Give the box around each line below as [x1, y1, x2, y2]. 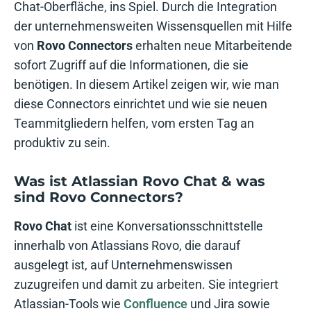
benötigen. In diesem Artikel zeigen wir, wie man [14, 77, 279, 92]
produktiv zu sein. [14, 135, 110, 151]
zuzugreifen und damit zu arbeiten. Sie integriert [14, 276, 278, 292]
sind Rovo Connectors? [14, 188, 183, 205]
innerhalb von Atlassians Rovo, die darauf [14, 237, 240, 253]
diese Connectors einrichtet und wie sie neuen [14, 96, 267, 112]
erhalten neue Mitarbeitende [133, 38, 292, 53]
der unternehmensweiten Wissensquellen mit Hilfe [14, 19, 292, 34]
